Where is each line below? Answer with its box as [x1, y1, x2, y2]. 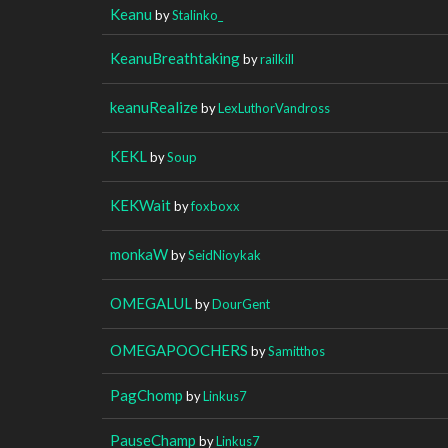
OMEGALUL [110, 293, 192, 312]
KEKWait [110, 195, 171, 214]
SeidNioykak [188, 246, 261, 263]
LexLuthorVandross [218, 99, 330, 116]
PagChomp [110, 385, 183, 404]
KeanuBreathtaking [110, 48, 240, 67]
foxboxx [191, 197, 240, 214]
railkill [260, 50, 294, 67]
